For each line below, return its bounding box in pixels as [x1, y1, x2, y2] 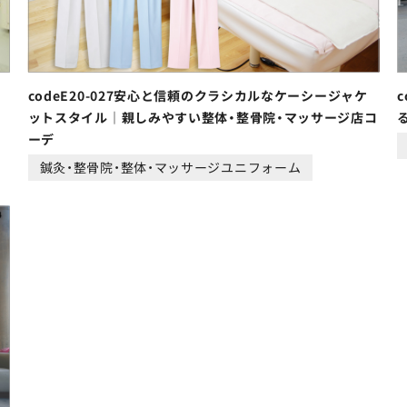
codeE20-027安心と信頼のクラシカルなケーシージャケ [27, 85, 368, 104]
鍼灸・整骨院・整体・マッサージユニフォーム [39, 157, 302, 176]
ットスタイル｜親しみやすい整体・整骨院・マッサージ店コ [27, 107, 378, 126]
